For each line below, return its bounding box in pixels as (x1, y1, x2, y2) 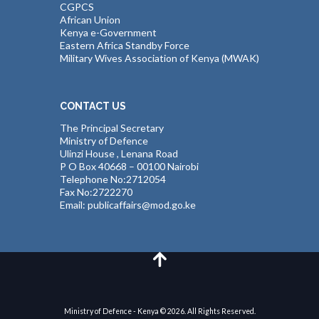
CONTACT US (60, 100, 126, 113)
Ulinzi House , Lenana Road (60, 147, 178, 159)
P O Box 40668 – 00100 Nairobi (60, 159, 199, 172)
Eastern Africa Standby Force (60, 39, 189, 52)
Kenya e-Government (60, 26, 157, 39)
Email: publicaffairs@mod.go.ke (60, 198, 196, 211)
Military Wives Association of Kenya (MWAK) (60, 52, 259, 65)
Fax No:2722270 (60, 185, 132, 198)
